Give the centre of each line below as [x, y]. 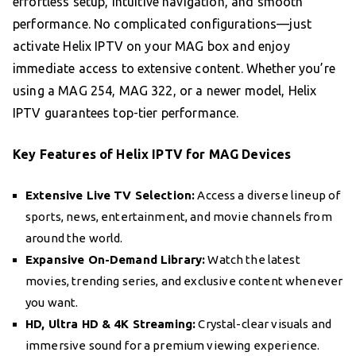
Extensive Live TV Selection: [110, 195]
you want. [52, 302]
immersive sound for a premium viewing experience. [173, 345]
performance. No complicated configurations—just [163, 23]
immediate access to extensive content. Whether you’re [174, 68]
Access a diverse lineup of [268, 195]
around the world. [74, 238]
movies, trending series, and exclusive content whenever [184, 281]
